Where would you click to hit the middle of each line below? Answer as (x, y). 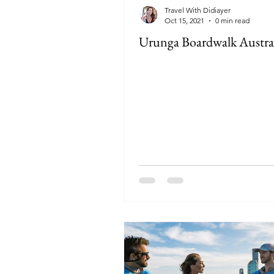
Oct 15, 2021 (184, 20)
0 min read (232, 20)
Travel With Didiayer (198, 10)
